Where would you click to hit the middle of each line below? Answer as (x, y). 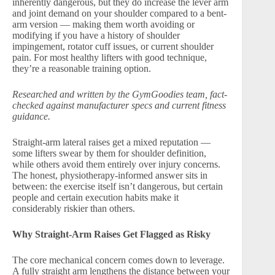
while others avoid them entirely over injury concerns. (116, 164)
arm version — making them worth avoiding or (103, 24)
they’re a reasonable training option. (82, 68)
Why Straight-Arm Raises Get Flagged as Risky (111, 234)
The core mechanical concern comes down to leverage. (118, 260)
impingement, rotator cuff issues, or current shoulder (113, 46)
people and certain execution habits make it (95, 197)
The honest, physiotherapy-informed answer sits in (110, 175)
